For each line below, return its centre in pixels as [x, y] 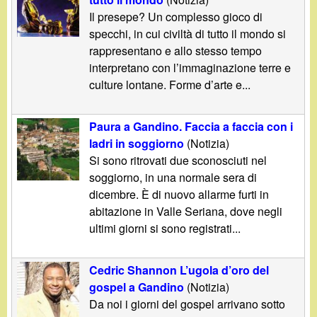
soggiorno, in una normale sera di [173, 177]
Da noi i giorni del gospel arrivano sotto [188, 304]
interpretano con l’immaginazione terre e [190, 67]
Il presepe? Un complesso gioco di [176, 16]
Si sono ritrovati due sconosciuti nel [178, 160]
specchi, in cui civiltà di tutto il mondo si [188, 33]
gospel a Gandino [137, 287]
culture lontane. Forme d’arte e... [170, 84]
